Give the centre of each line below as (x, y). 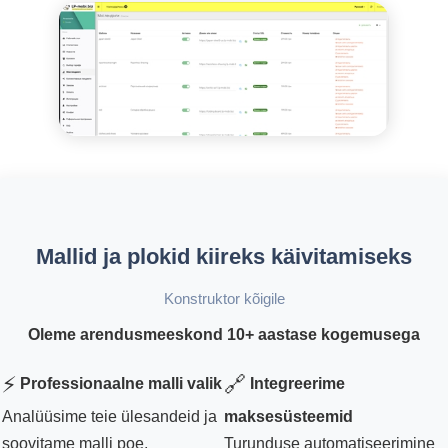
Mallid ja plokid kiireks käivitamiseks (224, 257)
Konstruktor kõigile (224, 299)
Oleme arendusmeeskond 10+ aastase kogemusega (224, 335)
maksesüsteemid (288, 417)
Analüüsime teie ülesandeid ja (109, 417)
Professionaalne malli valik (121, 383)
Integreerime (297, 383)
